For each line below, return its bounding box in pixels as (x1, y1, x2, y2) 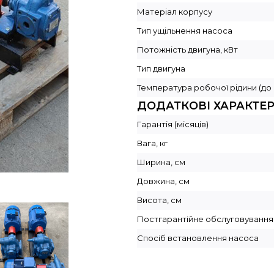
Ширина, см (136, 157, 185, 168)
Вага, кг (136, 138, 168, 149)
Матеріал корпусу (136, 7, 212, 17)
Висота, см (136, 195, 182, 206)
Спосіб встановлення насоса (136, 233, 259, 243)
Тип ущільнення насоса (136, 26, 232, 36)
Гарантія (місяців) (136, 119, 209, 130)
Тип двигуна (136, 64, 185, 74)
